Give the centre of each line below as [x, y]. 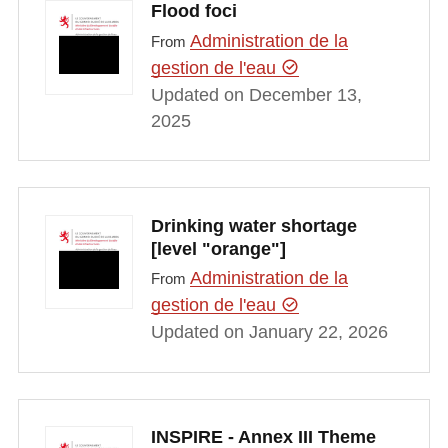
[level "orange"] [218, 248]
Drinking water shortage [253, 225]
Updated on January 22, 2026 [269, 332]
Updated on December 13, [256, 94]
